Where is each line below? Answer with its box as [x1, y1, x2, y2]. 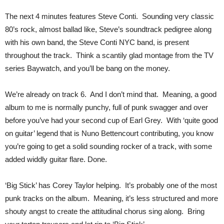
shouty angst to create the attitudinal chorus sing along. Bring [5, 207, 204, 215]
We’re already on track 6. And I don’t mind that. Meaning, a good [5, 90, 216, 98]
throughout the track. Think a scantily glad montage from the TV [5, 51, 213, 59]
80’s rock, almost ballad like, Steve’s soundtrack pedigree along [5, 25, 211, 33]
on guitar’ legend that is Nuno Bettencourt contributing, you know [5, 129, 213, 137]
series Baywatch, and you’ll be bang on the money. [5, 64, 174, 72]
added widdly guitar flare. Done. [5, 155, 109, 163]
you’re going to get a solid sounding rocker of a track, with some [5, 142, 212, 150]
